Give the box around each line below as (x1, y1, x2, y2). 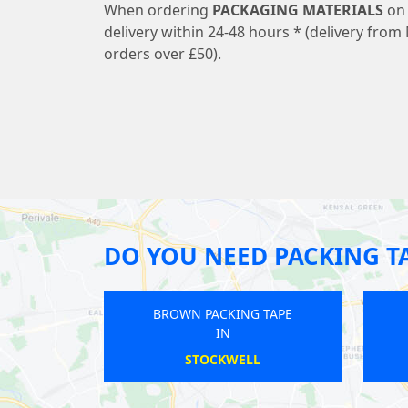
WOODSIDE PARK (272, 351, 380, 369)
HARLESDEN (50, 351, 127, 369)
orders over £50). (104, 44, 221, 65)
